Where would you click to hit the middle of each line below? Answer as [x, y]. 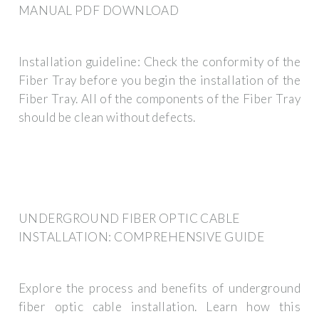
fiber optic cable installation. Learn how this [159, 307]
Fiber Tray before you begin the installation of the [159, 80]
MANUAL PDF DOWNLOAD [99, 10]
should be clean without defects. [107, 117]
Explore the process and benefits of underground [159, 288]
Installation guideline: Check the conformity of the [159, 62]
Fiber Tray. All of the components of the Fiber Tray [159, 99]
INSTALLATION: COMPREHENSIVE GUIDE [142, 236]
